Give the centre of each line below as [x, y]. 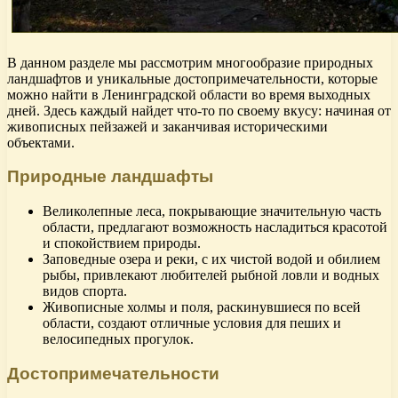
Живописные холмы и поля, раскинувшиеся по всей [202, 306]
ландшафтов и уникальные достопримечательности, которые [192, 78]
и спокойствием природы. [122, 243]
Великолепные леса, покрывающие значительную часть [212, 211]
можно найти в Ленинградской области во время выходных [189, 94]
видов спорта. [85, 291]
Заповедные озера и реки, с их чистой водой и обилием [211, 259]
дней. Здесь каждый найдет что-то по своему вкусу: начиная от [199, 110]
